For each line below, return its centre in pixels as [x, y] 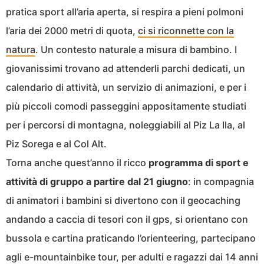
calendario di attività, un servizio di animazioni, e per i [126, 88]
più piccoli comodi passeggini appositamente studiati [126, 106]
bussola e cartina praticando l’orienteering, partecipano [131, 238]
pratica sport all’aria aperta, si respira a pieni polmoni [125, 12]
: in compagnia [221, 182]
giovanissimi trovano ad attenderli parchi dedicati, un [126, 69]
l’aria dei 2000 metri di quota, [72, 31]
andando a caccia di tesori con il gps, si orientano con [127, 220]
